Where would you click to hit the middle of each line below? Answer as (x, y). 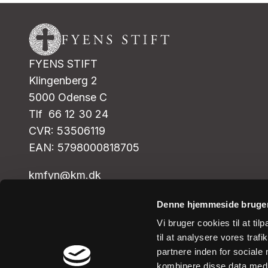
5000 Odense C (68, 97)
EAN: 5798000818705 (84, 147)
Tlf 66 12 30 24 (70, 114)
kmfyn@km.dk (65, 175)
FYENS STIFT (63, 64)
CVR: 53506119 (67, 131)
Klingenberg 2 (68, 80)
